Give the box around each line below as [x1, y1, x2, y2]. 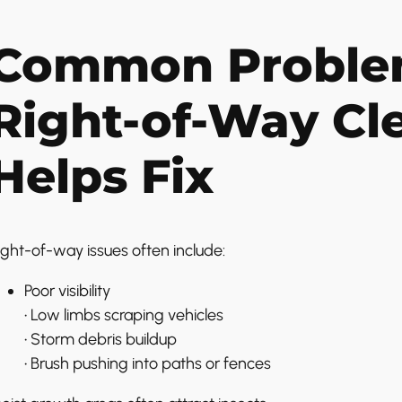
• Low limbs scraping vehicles [23, 304, 223, 325]
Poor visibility [23, 280, 110, 301]
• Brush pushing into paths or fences [23, 353, 271, 373]
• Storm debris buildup [23, 328, 177, 349]
